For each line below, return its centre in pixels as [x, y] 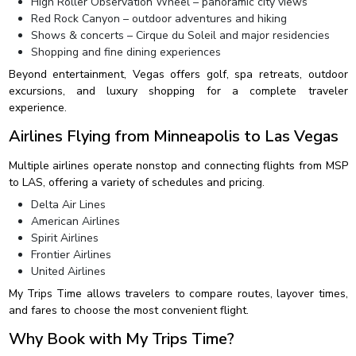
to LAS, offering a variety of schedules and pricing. [136, 182]
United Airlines [68, 271]
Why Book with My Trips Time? [121, 339]
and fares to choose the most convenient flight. [128, 310]
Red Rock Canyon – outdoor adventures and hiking [159, 19]
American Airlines [75, 221]
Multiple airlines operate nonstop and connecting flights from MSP [178, 166]
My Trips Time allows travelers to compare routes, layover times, [178, 294]
